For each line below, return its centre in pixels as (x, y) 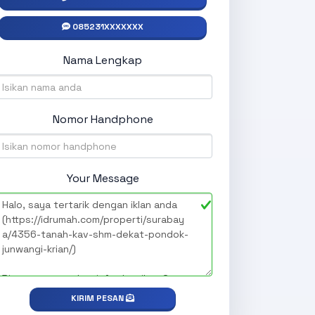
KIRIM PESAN (98, 298)
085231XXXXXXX (108, 27)
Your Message (103, 179)
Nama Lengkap (103, 60)
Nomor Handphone (103, 120)
